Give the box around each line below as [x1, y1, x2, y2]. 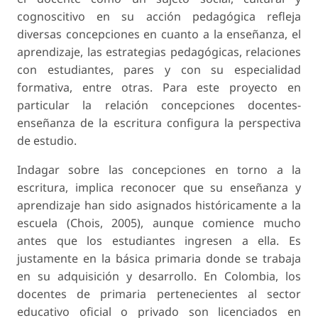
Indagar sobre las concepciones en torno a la [17, 161, 301, 177]
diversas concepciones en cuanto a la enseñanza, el [17, 26, 301, 42]
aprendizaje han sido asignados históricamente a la [17, 197, 301, 213]
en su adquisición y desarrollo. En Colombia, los [17, 268, 301, 284]
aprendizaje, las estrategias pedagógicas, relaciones [17, 43, 301, 60]
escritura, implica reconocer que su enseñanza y [17, 179, 301, 195]
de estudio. [17, 132, 77, 148]
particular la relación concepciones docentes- [17, 97, 301, 113]
